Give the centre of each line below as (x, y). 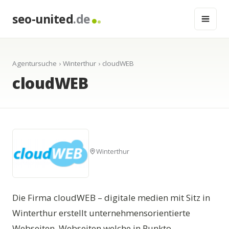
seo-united (43, 19)
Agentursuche (35, 63)
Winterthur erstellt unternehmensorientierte (101, 213)
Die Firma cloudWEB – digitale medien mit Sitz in (111, 198)
